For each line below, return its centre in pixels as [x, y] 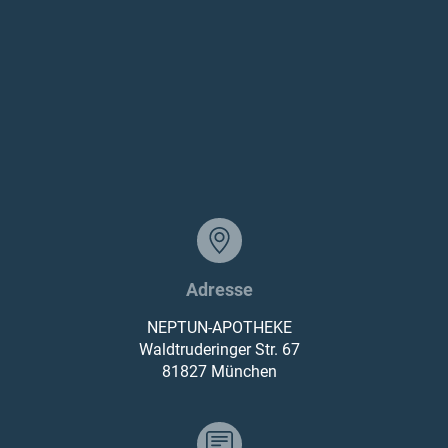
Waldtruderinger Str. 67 [219, 349]
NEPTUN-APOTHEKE [219, 327]
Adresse [219, 289]
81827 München [219, 371]
